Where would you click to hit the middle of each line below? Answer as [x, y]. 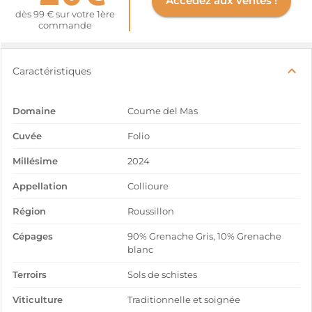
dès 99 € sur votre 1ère [65, 14]
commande [65, 25]
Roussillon [151, 211]
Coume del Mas [163, 111]
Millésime [35, 161]
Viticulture [38, 300]
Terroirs [30, 275]
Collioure [148, 186]
